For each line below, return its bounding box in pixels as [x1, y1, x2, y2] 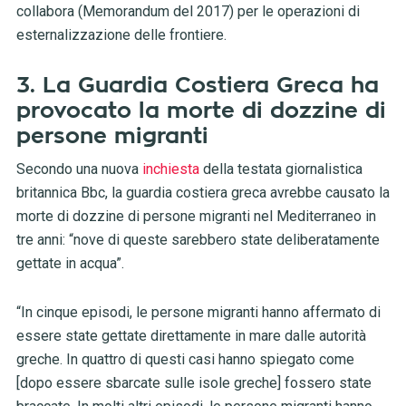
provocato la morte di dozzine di [15, 100, 386, 122]
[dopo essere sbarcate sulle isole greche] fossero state [15, 374, 372, 392]
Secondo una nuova [15, 160, 142, 179]
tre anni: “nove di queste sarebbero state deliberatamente [15, 231, 380, 249]
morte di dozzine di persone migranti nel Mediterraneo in [15, 208, 376, 226]
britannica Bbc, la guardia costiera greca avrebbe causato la [15, 184, 390, 202]
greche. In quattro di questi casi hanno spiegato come [15, 351, 354, 369]
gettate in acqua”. [15, 255, 124, 273]
